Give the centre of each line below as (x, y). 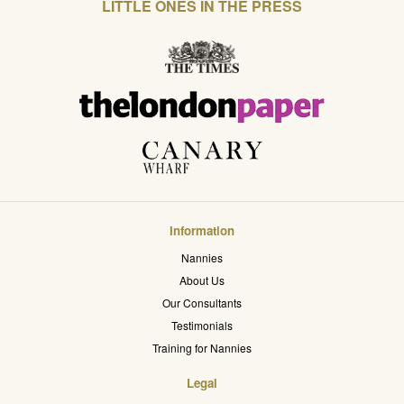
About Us (202, 280)
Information (202, 230)
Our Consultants (202, 303)
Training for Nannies (202, 348)
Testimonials (202, 325)
